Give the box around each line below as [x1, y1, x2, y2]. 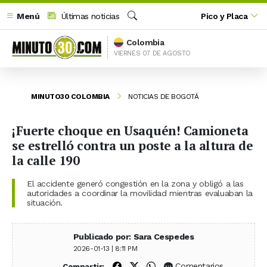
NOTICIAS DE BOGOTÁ [128, 92, 198, 101]
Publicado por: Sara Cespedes [73, 231, 194, 241]
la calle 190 [12, 151, 79, 169]
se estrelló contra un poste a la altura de [12, 136, 253, 154]
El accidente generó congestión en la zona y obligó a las [27, 178, 244, 188]
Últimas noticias [58, 11, 120, 21]
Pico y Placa [201, 11, 248, 21]
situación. [27, 197, 63, 207]
